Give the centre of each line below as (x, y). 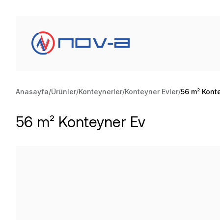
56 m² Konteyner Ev (81, 121)
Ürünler (64, 92)
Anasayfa (32, 92)
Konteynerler (100, 92)
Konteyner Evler (151, 92)
